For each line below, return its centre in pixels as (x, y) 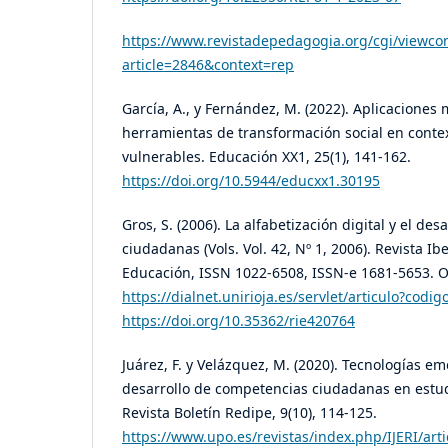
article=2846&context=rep (208, 64)
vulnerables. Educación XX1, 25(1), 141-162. (266, 156)
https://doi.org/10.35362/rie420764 (238, 320)
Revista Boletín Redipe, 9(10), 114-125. (249, 412)
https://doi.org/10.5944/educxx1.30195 (251, 180)
